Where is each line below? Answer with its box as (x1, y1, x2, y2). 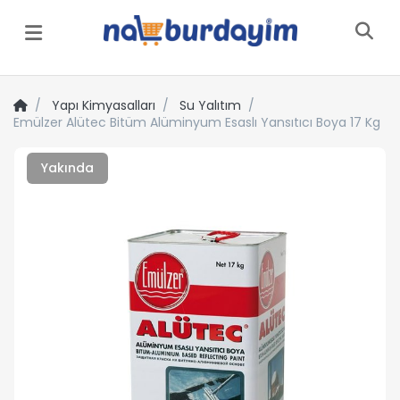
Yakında (41, 158, 94, 177)
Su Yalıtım (179, 96, 241, 114)
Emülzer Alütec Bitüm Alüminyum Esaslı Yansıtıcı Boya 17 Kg (13, 112, 380, 131)
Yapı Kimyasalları (52, 96, 155, 114)
